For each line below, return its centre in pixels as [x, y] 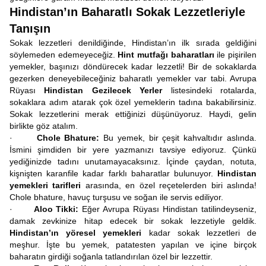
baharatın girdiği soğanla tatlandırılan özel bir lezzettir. [111, 256]
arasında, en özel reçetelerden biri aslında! [171, 185]
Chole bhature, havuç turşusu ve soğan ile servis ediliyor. [116, 197]
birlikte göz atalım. [44, 126]
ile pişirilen [237, 55]
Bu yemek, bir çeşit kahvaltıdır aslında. [180, 138]
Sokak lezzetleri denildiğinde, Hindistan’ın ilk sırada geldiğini [133, 43]
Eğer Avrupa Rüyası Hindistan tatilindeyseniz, [170, 209]
